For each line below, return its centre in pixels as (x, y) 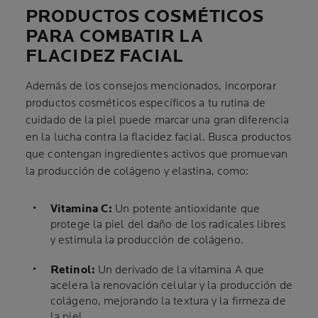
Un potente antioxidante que (186, 209)
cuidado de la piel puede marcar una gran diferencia (158, 121)
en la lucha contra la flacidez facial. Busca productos (159, 138)
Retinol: (73, 270)
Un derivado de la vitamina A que (180, 270)
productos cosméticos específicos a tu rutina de (146, 104)
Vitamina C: (82, 209)
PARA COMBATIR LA (114, 37)
